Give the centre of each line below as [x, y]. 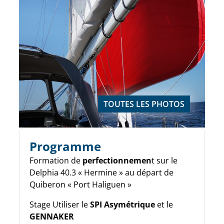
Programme [65, 146]
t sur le [164, 160]
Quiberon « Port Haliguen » [80, 184]
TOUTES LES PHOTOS [144, 104]
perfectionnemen [117, 160]
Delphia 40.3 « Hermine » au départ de [101, 172]
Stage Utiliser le [60, 204]
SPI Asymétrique [122, 204]
